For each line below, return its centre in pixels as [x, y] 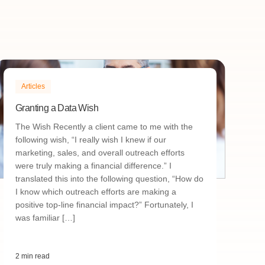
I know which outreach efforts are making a [96, 192]
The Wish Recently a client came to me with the [104, 127]
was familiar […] [45, 218]
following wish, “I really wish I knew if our [91, 140]
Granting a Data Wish [57, 108]
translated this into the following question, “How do [109, 179]
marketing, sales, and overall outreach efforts [100, 153]
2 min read [33, 256]
